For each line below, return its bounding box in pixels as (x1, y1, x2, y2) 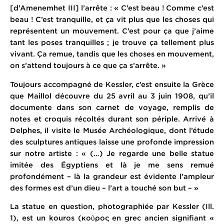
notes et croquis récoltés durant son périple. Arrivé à (10, 114, 214, 123)
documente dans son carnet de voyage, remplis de (10, 102, 214, 111)
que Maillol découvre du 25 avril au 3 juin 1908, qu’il (10, 91, 214, 100)
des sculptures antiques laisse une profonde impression (10, 137, 214, 146)
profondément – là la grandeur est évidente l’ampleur (10, 171, 214, 180)
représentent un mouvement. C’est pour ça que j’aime (10, 26, 214, 35)
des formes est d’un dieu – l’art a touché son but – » (10, 183, 198, 192)
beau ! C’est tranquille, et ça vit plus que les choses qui (10, 15, 214, 24)
